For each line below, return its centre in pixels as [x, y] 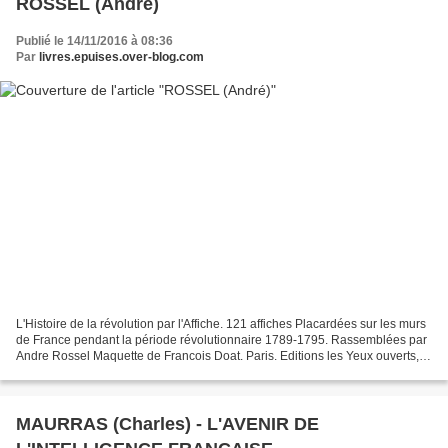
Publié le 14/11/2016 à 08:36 [94, 40]
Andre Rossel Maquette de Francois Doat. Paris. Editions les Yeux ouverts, [217, 356]
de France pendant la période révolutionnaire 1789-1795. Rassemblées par [221, 340]
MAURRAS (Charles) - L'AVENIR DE [167, 424]
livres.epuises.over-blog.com [121, 56]
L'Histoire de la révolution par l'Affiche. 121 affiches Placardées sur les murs [221, 324]
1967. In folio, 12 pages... [84, 372]
